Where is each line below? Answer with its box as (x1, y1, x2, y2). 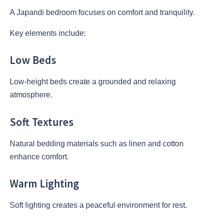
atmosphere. (10, 91, 52, 99)
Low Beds (10, 53, 56, 67)
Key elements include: (10, 29, 86, 37)
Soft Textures (10, 115, 74, 129)
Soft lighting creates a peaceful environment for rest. (10, 201, 187, 210)
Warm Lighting (10, 177, 79, 191)
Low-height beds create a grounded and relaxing (10, 77, 176, 86)
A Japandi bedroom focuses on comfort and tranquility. (10, 8, 195, 16)
